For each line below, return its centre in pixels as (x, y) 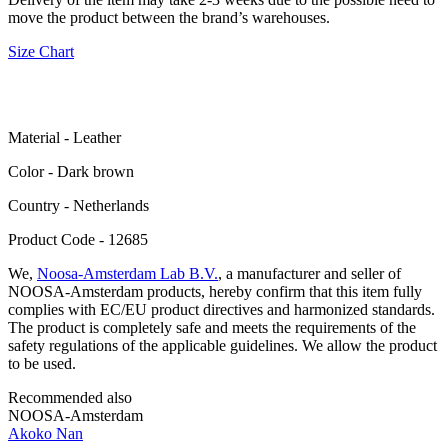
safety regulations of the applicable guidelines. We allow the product (222, 345)
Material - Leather (64, 137)
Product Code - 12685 (78, 239)
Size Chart (41, 51)
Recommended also (70, 397)
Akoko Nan (45, 433)
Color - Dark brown (71, 171)
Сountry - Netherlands (78, 205)
